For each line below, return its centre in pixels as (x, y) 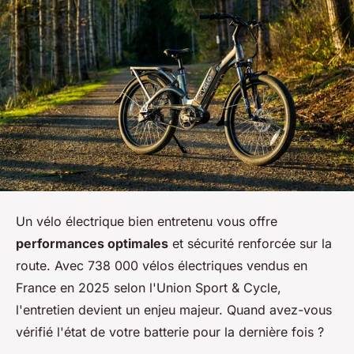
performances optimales (92, 244)
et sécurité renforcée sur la (250, 244)
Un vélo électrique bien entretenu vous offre (147, 222)
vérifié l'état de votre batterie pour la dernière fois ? (172, 332)
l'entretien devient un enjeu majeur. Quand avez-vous (174, 310)
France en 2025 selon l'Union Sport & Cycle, (149, 288)
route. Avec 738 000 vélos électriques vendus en (162, 266)
